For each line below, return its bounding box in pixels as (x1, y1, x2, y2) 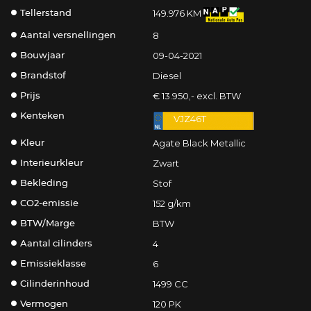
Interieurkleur (20, 159, 84, 169)
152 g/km (152, 198, 191, 210)
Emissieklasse (20, 260, 87, 269)
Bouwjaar (20, 51, 65, 61)
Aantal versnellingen (20, 31, 117, 41)
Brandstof (20, 72, 67, 81)
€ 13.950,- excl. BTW (152, 90, 241, 102)
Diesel (152, 70, 181, 82)
